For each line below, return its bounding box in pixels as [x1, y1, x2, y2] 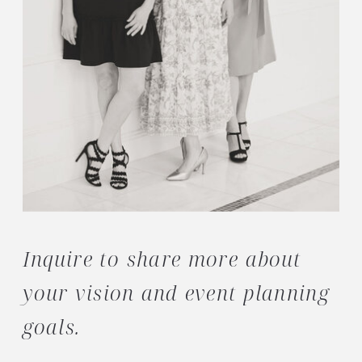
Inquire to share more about [23, 245, 301, 273]
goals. [23, 313, 81, 341]
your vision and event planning [23, 279, 330, 307]
